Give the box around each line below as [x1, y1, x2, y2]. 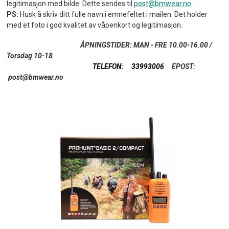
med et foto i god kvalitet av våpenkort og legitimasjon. [7, 21, 183, 30]
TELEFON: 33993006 [89, 62, 165, 71]
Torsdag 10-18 [7, 51, 53, 60]
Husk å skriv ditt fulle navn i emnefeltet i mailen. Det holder [18, 10, 208, 19]
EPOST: [166, 62, 200, 71]
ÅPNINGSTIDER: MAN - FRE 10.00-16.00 [7, 40, 209, 49]
